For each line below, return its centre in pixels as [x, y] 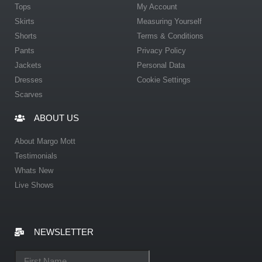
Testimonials [36, 156]
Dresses [29, 80]
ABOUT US [56, 118]
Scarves [29, 94]
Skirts [25, 21]
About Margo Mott [45, 141]
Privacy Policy [161, 50]
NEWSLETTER [63, 232]
